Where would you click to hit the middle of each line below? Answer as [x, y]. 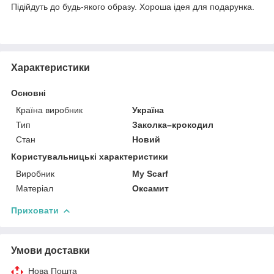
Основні [28, 93]
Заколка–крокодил [173, 124]
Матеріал [35, 188]
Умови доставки [50, 250]
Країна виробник [49, 110]
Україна [148, 110]
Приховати [35, 210]
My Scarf [150, 173]
